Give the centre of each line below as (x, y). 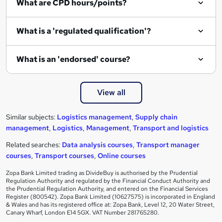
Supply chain (156, 117)
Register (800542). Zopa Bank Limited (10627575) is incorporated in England (111, 196)
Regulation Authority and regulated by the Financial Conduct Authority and (108, 181)
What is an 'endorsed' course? (73, 59)
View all (111, 92)
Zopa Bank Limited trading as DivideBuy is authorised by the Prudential (102, 173)
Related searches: (34, 144)
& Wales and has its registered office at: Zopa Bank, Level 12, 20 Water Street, (110, 204)
